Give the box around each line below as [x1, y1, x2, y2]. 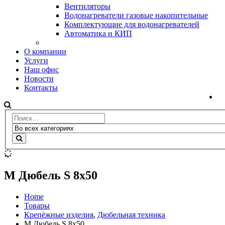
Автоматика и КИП [64, 29, 132, 38]
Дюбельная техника [97, 210, 165, 219]
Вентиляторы [64, 2, 110, 11]
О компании [24, 47, 66, 56]
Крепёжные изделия [24, 210, 93, 219]
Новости [24, 74, 54, 83]
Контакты [24, 83, 58, 92]
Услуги [24, 56, 48, 65]
